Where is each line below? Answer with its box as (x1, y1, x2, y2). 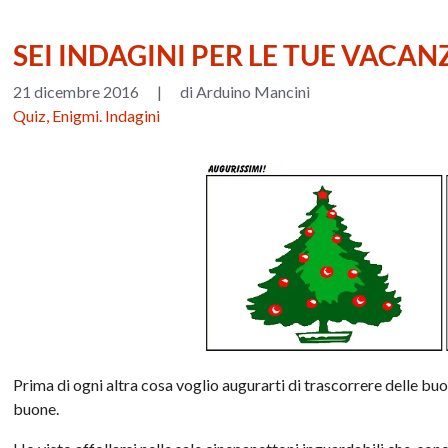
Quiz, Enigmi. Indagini (13, 105, 161, 125)
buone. (13, 398, 60, 418)
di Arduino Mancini (180, 81, 311, 101)
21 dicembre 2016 (13, 81, 140, 101)
